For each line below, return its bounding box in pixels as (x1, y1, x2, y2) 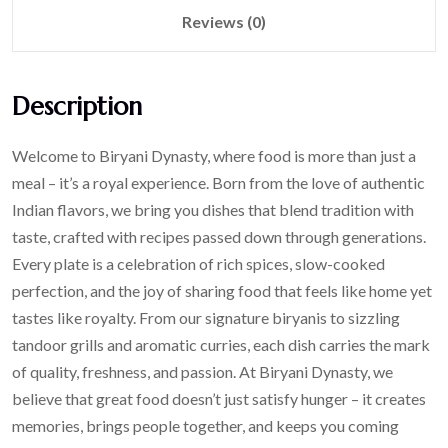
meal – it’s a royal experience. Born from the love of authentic (12, 172, 425, 192)
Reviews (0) (182, 11, 266, 31)
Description (12, 90, 142, 122)
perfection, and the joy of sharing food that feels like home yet (12, 280, 432, 300)
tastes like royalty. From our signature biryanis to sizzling (12, 307, 400, 327)
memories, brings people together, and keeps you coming (12, 415, 399, 435)
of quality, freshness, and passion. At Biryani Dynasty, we (12, 361, 393, 381)
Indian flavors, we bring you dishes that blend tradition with (12, 199, 414, 219)
